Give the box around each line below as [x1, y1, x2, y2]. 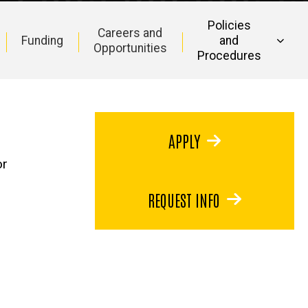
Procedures [197, 48, 261, 63]
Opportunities [93, 41, 167, 55]
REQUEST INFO [148, 188, 221, 210]
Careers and [98, 25, 163, 40]
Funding [21, 33, 63, 47]
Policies [207, 18, 251, 32]
